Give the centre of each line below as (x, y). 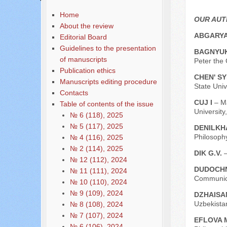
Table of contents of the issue (106, 104)
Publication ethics (87, 70)
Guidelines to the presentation (108, 48)
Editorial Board (83, 37)
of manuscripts (83, 59)
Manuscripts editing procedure (108, 82)
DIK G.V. (209, 153)
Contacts (74, 93)
